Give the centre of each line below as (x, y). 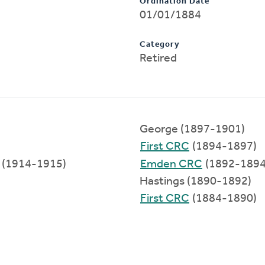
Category (160, 44)
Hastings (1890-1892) (195, 181)
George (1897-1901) (192, 129)
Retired (158, 58)
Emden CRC (171, 164)
